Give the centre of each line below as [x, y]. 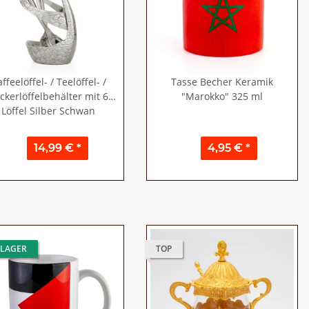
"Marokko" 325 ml [222, 96]
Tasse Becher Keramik [222, 82]
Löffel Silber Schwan [48, 111]
